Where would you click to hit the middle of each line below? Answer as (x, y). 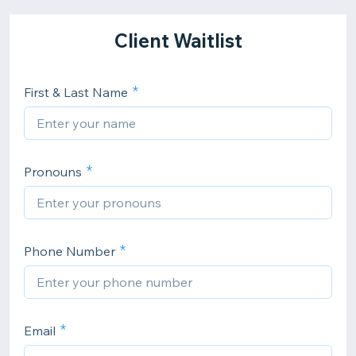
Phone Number (70, 251)
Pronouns (53, 172)
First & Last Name (76, 92)
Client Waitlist (178, 41)
